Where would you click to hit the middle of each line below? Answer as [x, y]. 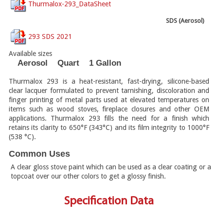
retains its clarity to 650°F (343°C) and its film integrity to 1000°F [109, 127]
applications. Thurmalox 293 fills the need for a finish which [109, 118]
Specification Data [109, 202]
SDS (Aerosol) [185, 21]
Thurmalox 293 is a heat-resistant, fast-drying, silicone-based [109, 81]
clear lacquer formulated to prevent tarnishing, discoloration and [109, 90]
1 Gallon [105, 63]
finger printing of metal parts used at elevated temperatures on [109, 100]
